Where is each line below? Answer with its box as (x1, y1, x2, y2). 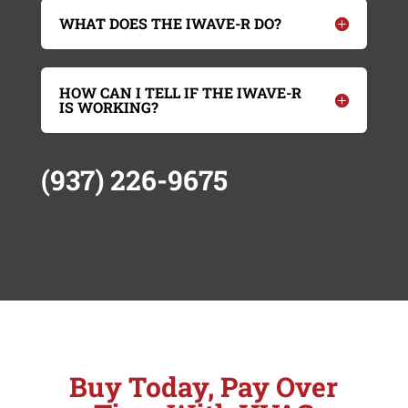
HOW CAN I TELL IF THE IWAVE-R (58, 82, 301, 102)
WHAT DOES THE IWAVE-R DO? (58, 13, 281, 33)
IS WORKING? (58, 97, 158, 117)
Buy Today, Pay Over (69, 368, 339, 404)
